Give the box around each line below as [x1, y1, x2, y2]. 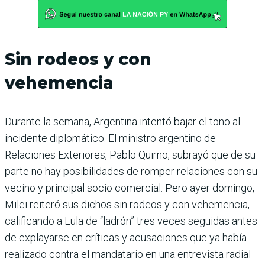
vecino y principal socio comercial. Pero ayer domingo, [5, 181, 254, 194]
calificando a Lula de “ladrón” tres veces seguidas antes [5, 214, 257, 227]
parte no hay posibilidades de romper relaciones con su [5, 164, 257, 177]
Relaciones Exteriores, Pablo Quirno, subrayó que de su [5, 148, 256, 161]
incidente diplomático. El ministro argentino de [5, 131, 216, 144]
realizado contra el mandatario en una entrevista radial [5, 247, 251, 260]
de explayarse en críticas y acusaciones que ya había [5, 231, 247, 244]
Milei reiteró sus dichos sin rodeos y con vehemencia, [5, 198, 250, 211]
